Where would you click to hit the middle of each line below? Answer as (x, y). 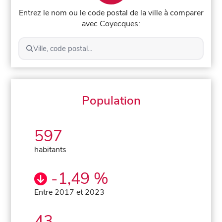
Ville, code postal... (62, 48)
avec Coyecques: (111, 24)
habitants (51, 149)
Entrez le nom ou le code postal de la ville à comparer (111, 13)
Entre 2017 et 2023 (70, 192)
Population (111, 100)
